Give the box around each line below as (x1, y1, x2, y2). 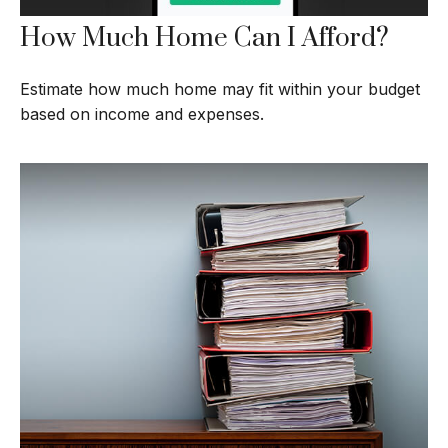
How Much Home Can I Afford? (20, 21, 389, 55)
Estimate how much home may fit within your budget (20, 78, 420, 99)
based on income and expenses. (20, 103, 264, 124)
